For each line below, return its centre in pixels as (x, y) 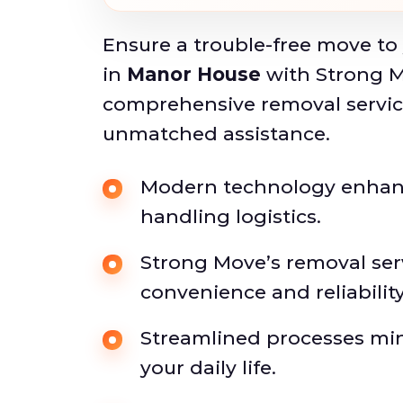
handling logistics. (231, 216)
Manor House (194, 74)
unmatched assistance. (216, 134)
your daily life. (208, 367)
